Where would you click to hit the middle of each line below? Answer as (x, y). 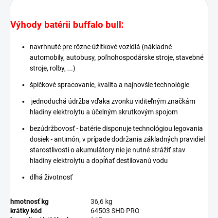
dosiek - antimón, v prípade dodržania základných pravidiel (117, 139)
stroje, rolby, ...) (53, 68)
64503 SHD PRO (115, 210)
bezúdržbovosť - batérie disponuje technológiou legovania (116, 128)
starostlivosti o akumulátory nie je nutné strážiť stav (108, 150)
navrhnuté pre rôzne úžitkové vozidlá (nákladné (101, 46)
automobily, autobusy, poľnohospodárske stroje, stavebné (117, 57)
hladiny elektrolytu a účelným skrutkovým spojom (104, 112)
